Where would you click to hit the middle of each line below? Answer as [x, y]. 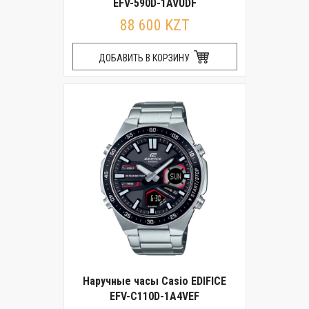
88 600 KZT [154, 25]
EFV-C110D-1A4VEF [154, 296]
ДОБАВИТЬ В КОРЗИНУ [145, 58]
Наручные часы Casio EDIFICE [154, 281]
